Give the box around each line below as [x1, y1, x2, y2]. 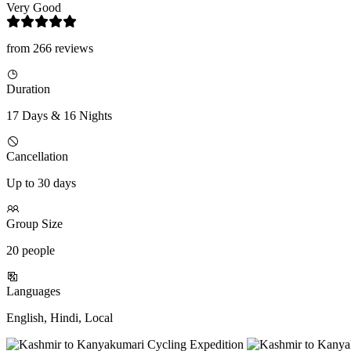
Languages [6, 284, 60, 299]
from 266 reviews [6, 42, 93, 56]
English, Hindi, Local [6, 311, 113, 325]
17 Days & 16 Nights [6, 109, 112, 123]
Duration [6, 82, 50, 96]
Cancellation [6, 150, 68, 164]
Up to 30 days [6, 176, 76, 190]
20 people [6, 244, 55, 258]
